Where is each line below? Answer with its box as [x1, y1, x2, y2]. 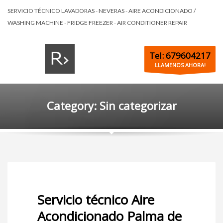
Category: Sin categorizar [46, 98, 177, 113]
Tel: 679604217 [149, 49, 211, 61]
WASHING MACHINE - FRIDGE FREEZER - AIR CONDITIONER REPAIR [7, 19, 187, 26]
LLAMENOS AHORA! [154, 61, 206, 69]
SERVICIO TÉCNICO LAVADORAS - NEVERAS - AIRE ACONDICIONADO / [7, 7, 196, 14]
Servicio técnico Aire [37, 191, 154, 209]
